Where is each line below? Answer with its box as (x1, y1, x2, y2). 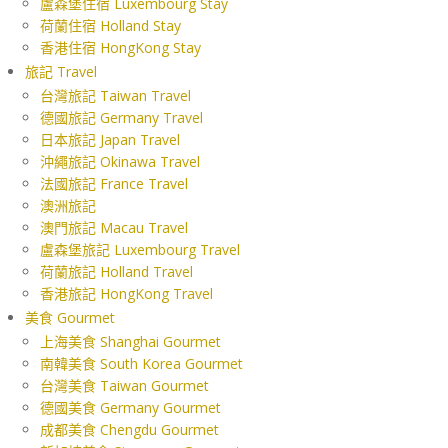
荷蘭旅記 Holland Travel (40, 261, 193, 281)
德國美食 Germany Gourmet (40, 397, 221, 417)
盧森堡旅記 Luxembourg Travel (40, 239, 240, 259)
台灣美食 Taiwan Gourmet (40, 375, 209, 395)
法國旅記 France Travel (40, 173, 188, 193)
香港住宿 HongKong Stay (40, 37, 201, 57)
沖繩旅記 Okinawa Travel (40, 151, 200, 171)
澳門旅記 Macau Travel (40, 217, 188, 237)
